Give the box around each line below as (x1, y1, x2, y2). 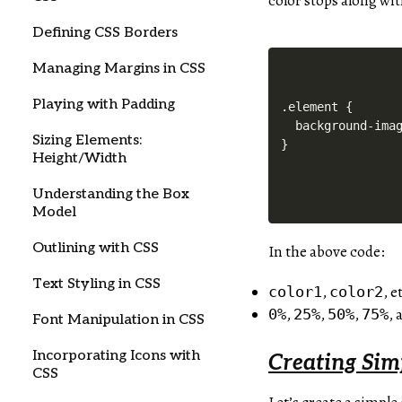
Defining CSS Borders (32, 24, 178, 41)
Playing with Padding (32, 96, 175, 113)
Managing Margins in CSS (32, 60, 205, 77)
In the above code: (268, 241, 386, 263)
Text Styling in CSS (32, 275, 161, 293)
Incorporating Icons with (32, 347, 200, 364)
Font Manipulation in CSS (32, 311, 205, 328)
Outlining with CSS (32, 240, 159, 257)
